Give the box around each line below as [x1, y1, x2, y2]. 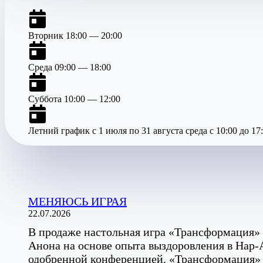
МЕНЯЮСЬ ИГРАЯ [28, 194, 127, 208]
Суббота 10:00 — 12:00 [28, 94, 120, 104]
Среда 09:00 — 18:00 [28, 62, 111, 73]
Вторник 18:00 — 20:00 [28, 31, 122, 41]
